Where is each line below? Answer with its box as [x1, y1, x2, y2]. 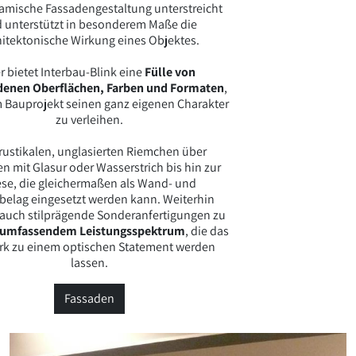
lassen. [70, 253, 108, 271]
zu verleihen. [55, 110, 123, 128]
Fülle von [144, 63, 195, 80]
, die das [184, 222, 229, 239]
